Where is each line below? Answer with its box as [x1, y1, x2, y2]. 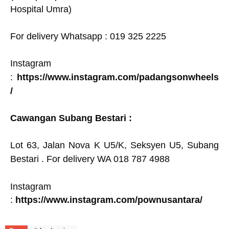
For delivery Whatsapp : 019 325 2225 [10, 31, 166, 41]
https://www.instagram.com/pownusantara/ [15, 195, 202, 205]
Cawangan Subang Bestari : [10, 113, 134, 123]
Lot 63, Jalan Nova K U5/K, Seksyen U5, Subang [10, 140, 219, 150]
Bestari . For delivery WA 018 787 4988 [10, 154, 172, 164]
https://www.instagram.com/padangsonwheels [17, 72, 219, 82]
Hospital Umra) [10, 4, 74, 14]
